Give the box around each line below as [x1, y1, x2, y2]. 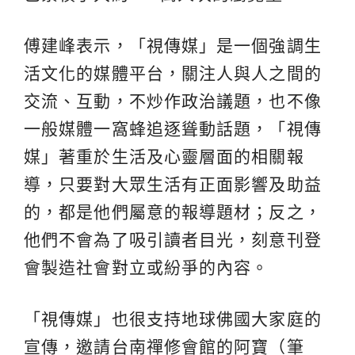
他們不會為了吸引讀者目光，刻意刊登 [24, 230, 322, 249]
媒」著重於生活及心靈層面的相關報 [24, 147, 304, 166]
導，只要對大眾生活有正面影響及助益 [24, 174, 322, 193]
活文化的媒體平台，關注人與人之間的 [24, 63, 322, 82]
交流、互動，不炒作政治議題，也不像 [24, 91, 322, 110]
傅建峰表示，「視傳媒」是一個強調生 [24, 36, 322, 55]
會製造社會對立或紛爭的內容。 [24, 258, 269, 277]
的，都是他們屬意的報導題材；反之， [24, 202, 322, 221]
